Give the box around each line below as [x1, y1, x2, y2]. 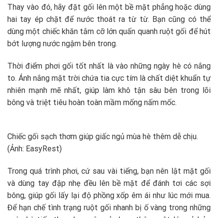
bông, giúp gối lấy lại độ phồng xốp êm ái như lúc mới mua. [7, 191, 211, 200]
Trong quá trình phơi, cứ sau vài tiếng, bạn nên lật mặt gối [7, 166, 211, 176]
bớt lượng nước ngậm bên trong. [7, 38, 117, 48]
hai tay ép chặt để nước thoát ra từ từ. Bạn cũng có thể [7, 14, 211, 24]
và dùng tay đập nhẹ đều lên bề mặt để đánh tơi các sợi [7, 179, 211, 188]
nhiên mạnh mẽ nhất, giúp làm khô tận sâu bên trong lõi [7, 85, 211, 95]
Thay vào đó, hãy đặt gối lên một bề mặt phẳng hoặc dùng [7, 2, 211, 12]
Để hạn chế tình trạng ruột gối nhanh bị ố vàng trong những [7, 203, 211, 213]
